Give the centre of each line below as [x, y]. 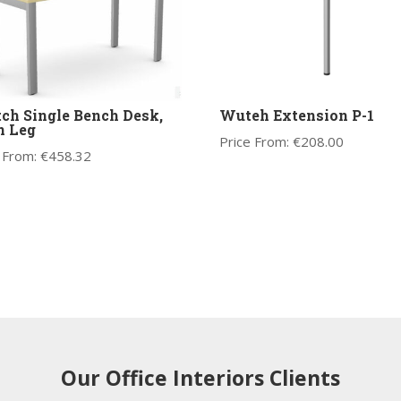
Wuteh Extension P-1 [296, 115]
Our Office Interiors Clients [200, 378]
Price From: [256, 141]
